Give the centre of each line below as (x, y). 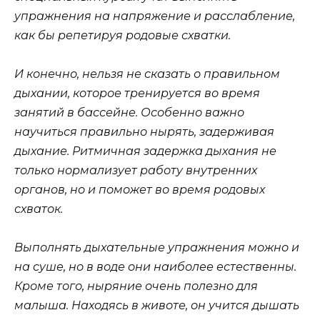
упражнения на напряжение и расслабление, (155, 16)
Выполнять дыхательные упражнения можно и (157, 248)
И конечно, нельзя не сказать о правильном (147, 74)
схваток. (39, 209)
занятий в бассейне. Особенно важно (129, 113)
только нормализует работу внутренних (136, 171)
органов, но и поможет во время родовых (140, 190)
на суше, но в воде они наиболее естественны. (155, 267)
